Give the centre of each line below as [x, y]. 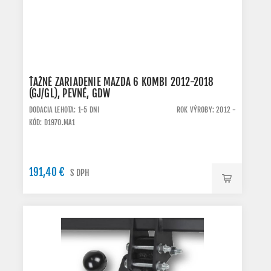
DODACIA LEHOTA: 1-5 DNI [64, 110]
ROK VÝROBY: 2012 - [206, 110]
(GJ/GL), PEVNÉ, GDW [70, 93]
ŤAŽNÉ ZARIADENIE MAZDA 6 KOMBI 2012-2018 [121, 82]
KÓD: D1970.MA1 [52, 122]
